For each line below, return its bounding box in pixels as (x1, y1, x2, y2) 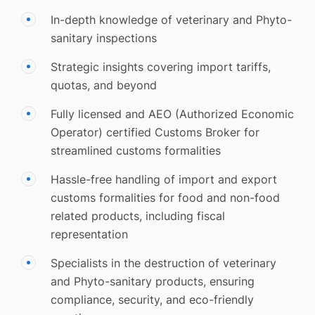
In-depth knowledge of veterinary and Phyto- (51, 13, 292, 27)
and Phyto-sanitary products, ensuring (51, 274, 255, 289)
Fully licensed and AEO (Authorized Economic (51, 107, 294, 122)
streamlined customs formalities (51, 143, 221, 158)
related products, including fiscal (51, 209, 225, 224)
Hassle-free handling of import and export (51, 172, 277, 187)
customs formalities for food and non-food (51, 191, 280, 205)
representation (51, 227, 128, 242)
